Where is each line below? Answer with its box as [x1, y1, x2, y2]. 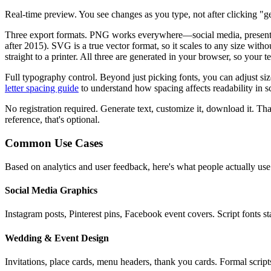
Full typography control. [5, 72, 97, 83]
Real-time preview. [5, 9, 77, 20]
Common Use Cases [5, 137, 103, 150]
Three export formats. [5, 30, 87, 41]
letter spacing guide [5, 83, 79, 94]
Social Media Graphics [5, 185, 97, 196]
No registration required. [5, 103, 98, 114]
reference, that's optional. [5, 114, 100, 125]
